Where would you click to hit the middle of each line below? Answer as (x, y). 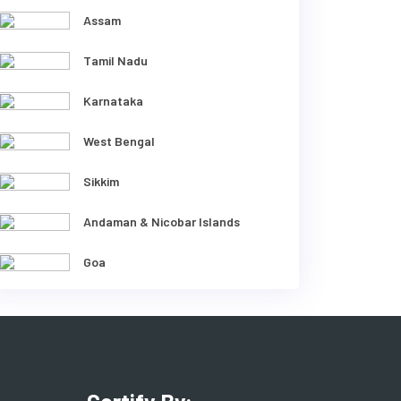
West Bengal (119, 141)
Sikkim (101, 182)
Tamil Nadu (115, 61)
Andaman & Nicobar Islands (162, 222)
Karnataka (113, 101)
